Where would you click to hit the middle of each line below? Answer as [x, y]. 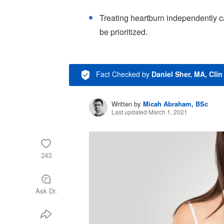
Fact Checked [118, 74]
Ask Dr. [46, 191]
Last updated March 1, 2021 [149, 112]
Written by [126, 104]
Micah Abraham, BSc [175, 104]
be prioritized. [123, 32]
